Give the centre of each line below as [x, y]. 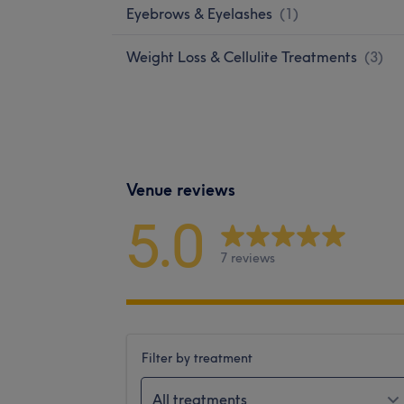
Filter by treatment [197, 358]
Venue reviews [181, 189]
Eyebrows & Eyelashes [199, 13]
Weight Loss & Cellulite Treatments [242, 56]
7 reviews [248, 258]
